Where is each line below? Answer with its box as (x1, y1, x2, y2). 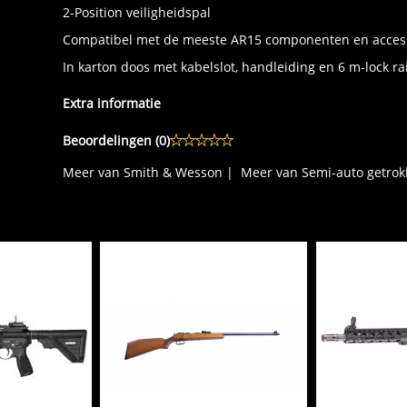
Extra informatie (63, 94, 161, 113)
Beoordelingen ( (63, 132, 159, 150)
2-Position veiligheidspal (63, 4, 211, 22)
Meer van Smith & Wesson (63, 164, 223, 182)
